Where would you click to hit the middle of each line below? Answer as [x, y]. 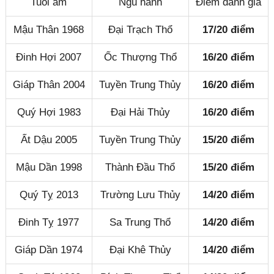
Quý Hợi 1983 [49, 112]
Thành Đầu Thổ [140, 167]
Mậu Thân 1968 [49, 29]
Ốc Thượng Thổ [140, 57]
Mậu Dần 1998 [49, 167]
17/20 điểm [228, 29]
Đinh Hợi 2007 [49, 57]
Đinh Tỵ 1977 [49, 222]
